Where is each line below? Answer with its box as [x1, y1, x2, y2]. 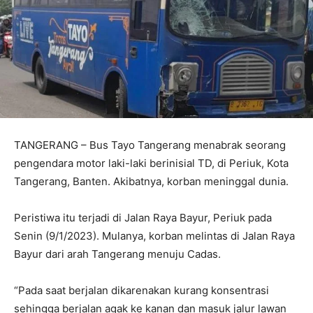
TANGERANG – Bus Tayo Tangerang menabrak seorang [14, 138, 286, 152]
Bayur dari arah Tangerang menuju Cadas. [14, 247, 221, 261]
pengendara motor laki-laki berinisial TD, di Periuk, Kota [14, 156, 289, 170]
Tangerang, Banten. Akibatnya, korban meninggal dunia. [14, 174, 289, 188]
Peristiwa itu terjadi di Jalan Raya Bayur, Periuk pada [14, 210, 272, 224]
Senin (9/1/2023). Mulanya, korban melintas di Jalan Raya [14, 228, 295, 242]
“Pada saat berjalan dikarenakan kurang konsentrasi [14, 283, 269, 297]
